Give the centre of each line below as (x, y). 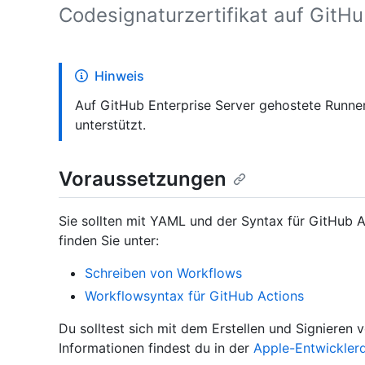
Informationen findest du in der (156, 348)
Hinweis (119, 76)
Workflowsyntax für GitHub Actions (194, 296)
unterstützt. (110, 125)
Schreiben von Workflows (163, 273)
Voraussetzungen (143, 179)
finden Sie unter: (109, 241)
